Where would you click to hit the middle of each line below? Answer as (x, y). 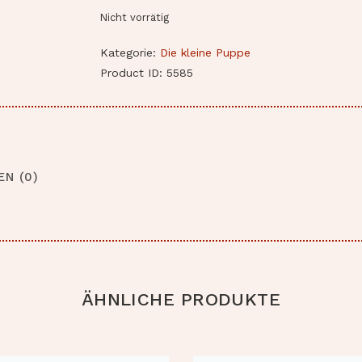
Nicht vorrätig (135, 18)
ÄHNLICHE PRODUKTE (181, 299)
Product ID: (133, 73)
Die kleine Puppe (205, 53)
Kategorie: (130, 53)
